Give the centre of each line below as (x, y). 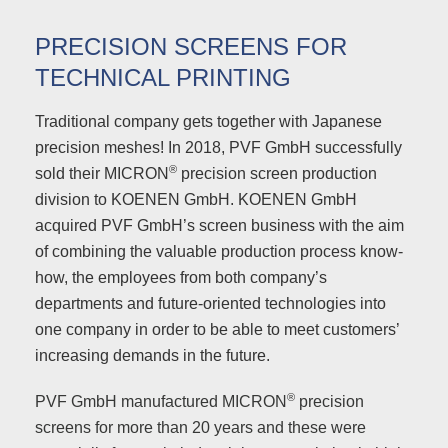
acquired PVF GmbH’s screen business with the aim (219, 225)
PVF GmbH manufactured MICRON (161, 401)
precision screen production (277, 173)
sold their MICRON (102, 173)
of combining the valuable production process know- (219, 251)
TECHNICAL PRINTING (163, 77)
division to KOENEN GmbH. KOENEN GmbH (196, 199)
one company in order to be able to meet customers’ (217, 329)
